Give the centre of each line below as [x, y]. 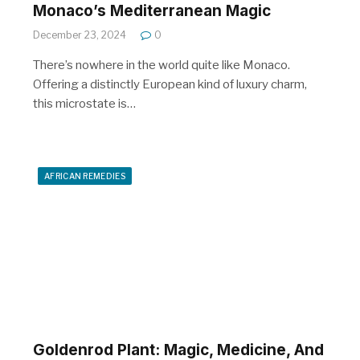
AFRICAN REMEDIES [85, 176]
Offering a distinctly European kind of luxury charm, [170, 84]
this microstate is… [84, 103]
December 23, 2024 [80, 35]
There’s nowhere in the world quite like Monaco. [162, 65]
